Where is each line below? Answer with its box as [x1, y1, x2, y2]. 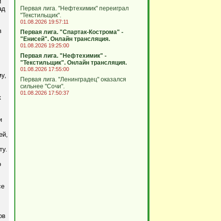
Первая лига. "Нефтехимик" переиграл [20, 5, 129, 12]
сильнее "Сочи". [20, 83, 65, 90]
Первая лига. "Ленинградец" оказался [20, 76, 126, 83]
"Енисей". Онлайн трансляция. [20, 36, 110, 42]
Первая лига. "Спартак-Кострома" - [20, 29, 123, 36]
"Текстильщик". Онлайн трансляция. [20, 59, 127, 66]
